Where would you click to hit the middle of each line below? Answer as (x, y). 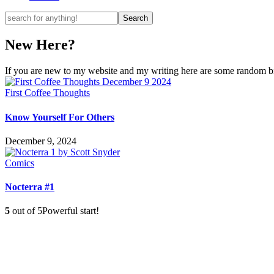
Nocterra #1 (30, 187)
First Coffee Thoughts (47, 93)
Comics (20, 163)
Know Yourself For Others (60, 117)
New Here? (40, 45)
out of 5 (26, 211)
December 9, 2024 (41, 141)
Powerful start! (71, 211)
